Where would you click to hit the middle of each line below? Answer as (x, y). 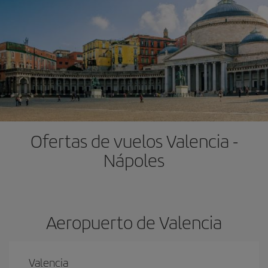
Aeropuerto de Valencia (134, 222)
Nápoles (134, 160)
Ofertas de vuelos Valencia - (134, 141)
